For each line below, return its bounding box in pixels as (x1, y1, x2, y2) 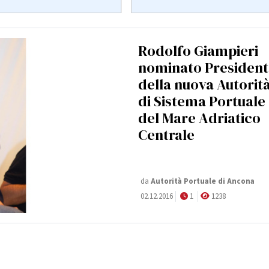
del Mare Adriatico (138, 108, 261, 128)
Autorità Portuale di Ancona (149, 175, 255, 187)
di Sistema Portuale (138, 91, 265, 112)
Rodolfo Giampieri (138, 41, 258, 61)
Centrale (138, 125, 195, 145)
